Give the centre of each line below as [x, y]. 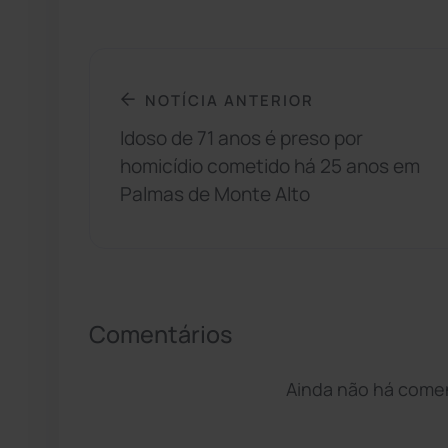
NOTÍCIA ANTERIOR [229, 99]
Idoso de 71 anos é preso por [241, 138]
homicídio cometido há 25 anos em [270, 166]
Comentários [160, 334]
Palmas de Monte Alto [215, 194]
